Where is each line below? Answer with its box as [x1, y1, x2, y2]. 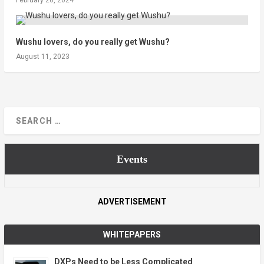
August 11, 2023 [15, 52, 70, 61]
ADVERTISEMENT [97, 196, 167, 206]
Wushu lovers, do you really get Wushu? [15, 37, 170, 47]
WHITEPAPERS [103, 229, 161, 239]
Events [116, 153, 147, 165]
